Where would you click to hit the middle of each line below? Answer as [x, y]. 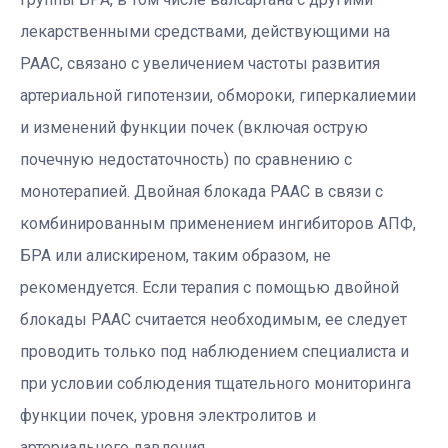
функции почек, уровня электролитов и [168, 416]
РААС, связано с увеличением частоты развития [200, 64]
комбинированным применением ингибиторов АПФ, [218, 224]
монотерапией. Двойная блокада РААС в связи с [201, 192]
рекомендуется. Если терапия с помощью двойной [209, 288]
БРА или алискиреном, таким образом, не [175, 256]
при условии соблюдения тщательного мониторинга [215, 384]
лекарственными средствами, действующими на [205, 32]
